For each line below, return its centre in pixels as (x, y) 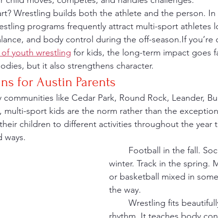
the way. (125, 190)
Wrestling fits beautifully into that (119, 203)
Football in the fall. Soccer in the (119, 150)
